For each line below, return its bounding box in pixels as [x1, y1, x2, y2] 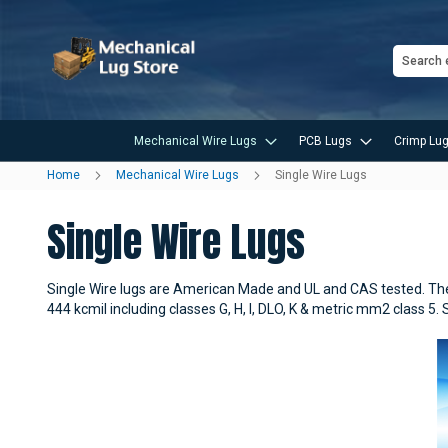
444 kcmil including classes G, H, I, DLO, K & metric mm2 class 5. [47, 301, 442, 317]
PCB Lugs [298, 134, 352, 148]
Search [391, 73, 436, 89]
